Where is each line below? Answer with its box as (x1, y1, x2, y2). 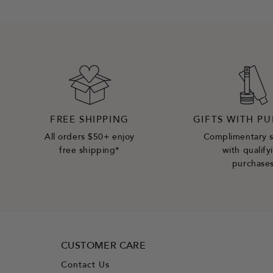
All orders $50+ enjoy (44, 133, 135, 142)
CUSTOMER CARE (61, 241, 146, 251)
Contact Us (61, 261, 110, 270)
